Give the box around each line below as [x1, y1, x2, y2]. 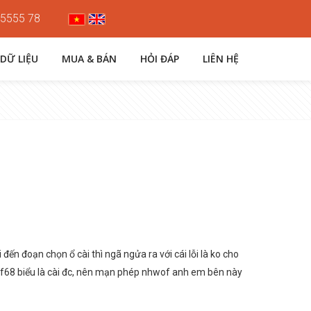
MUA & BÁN [62, 52, 117, 65]
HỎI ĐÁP [140, 52, 179, 65]
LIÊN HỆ [203, 52, 239, 65]
